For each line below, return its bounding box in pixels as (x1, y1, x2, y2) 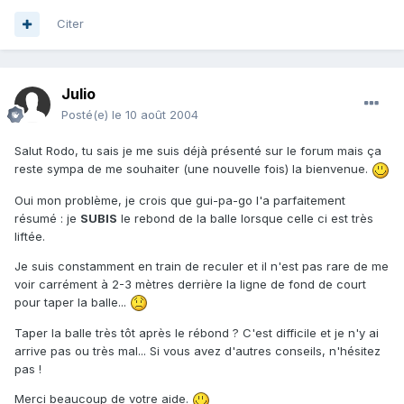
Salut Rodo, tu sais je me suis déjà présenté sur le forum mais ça (14, 143, 381, 159)
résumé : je (14, 210, 80, 225)
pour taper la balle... (14, 294, 130, 309)
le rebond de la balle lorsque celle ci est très (117, 210, 373, 225)
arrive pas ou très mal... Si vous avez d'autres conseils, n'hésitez (14, 344, 381, 359)
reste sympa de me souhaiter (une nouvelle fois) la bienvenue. (14, 161, 372, 177)
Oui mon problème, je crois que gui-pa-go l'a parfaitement (14, 192, 345, 207)
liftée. (14, 228, 45, 243)
